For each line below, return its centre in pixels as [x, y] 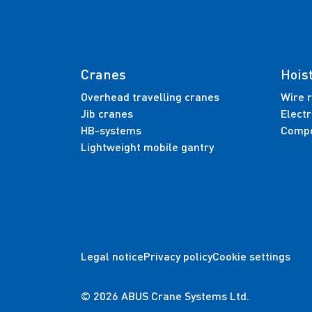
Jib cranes [107, 113]
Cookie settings [251, 256]
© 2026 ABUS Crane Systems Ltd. [165, 296]
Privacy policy [178, 256]
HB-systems [111, 130]
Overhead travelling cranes [150, 96]
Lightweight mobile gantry [147, 147]
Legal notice [112, 256]
